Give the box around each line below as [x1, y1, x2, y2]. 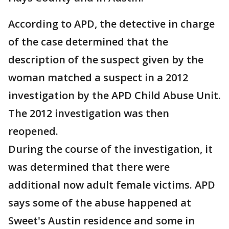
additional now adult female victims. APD [8, 178, 215, 192]
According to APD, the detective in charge [8, 17, 215, 31]
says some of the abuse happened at [8, 196, 191, 210]
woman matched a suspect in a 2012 [8, 71, 188, 84]
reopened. [8, 124, 58, 138]
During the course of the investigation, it [8, 142, 213, 156]
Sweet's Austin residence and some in [8, 214, 195, 227]
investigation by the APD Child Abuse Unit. [8, 88, 221, 102]
